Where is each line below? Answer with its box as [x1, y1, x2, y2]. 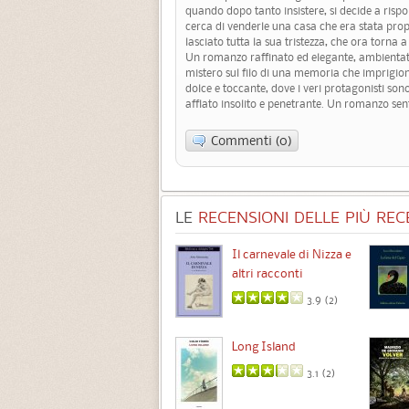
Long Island [232, 337, 296, 354]
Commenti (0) [211, 131, 292, 150]
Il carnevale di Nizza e [232, 245, 351, 262]
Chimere [47, 245, 94, 262]
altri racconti [232, 264, 303, 281]
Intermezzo [47, 335, 112, 352]
